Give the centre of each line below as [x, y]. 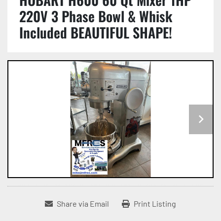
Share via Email [83, 204]
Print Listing [155, 204]
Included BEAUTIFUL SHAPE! [96, 32]
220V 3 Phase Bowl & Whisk [96, 16]
